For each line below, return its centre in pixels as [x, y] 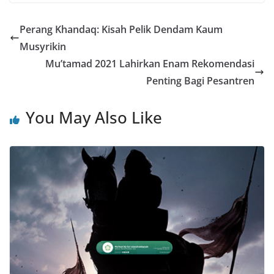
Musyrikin [43, 47]
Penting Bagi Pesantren [200, 81]
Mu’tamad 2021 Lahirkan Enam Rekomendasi [150, 64]
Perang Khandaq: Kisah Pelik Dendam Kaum [121, 30]
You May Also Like [94, 118]
